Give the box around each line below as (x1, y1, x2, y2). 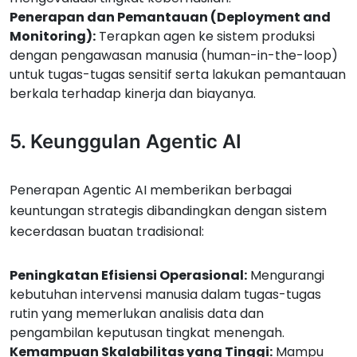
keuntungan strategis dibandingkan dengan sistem (10, 202, 327, 220)
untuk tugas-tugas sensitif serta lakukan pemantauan (10, 65, 346, 84)
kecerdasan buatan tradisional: (10, 222, 204, 241)
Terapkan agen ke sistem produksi (96, 27, 315, 45)
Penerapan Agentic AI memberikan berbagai (10, 181, 292, 199)
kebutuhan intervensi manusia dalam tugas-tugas (10, 285, 321, 304)
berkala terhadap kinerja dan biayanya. (10, 84, 256, 103)
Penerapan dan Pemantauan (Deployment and (10, 8, 331, 26)
